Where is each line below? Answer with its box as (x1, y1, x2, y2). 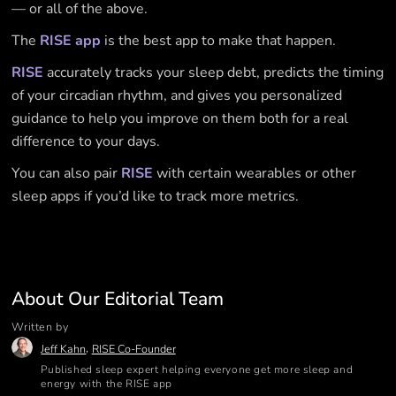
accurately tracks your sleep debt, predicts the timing (43, 62, 385, 82)
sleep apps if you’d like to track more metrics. (11, 186, 300, 206)
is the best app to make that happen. (101, 30, 337, 50)
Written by (11, 318, 69, 334)
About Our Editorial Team (11, 286, 225, 311)
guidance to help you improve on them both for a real (11, 108, 349, 128)
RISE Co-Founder (91, 340, 176, 356)
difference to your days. (11, 131, 161, 151)
